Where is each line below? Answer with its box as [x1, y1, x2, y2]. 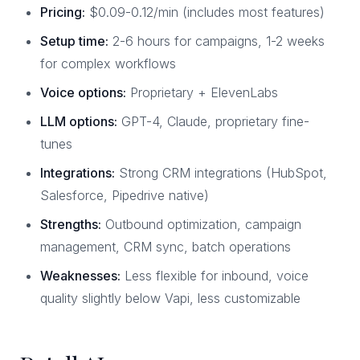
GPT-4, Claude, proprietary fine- [117, 113, 309, 129]
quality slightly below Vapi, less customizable [40, 290, 301, 306]
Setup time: [40, 33, 108, 49]
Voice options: [40, 84, 126, 100]
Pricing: [40, 4, 85, 20]
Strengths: [40, 216, 101, 232]
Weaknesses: [40, 268, 121, 284]
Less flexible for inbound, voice [121, 268, 309, 284]
